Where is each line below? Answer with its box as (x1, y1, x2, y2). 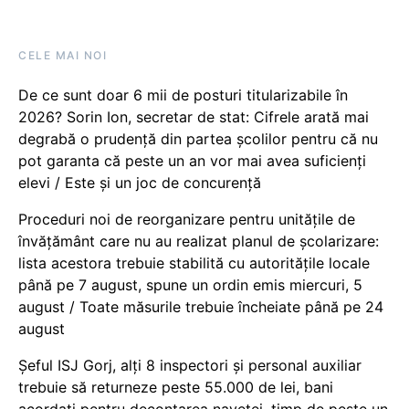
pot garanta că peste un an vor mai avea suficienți (18, 151, 366, 170)
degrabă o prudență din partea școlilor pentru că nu (18, 129, 378, 148)
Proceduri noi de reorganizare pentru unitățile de (18, 209, 355, 228)
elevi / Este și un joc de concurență (18, 173, 261, 192)
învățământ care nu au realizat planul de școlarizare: (18, 231, 379, 250)
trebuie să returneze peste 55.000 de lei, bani (18, 377, 333, 396)
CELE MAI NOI (18, 47, 107, 62)
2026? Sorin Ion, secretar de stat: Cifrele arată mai (18, 107, 369, 126)
